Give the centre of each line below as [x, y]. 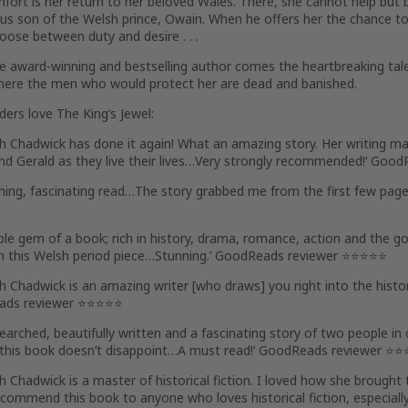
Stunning [181, 255]
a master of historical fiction [166, 380]
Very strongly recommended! [280, 161]
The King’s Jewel [104, 113]
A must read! [215, 350]
